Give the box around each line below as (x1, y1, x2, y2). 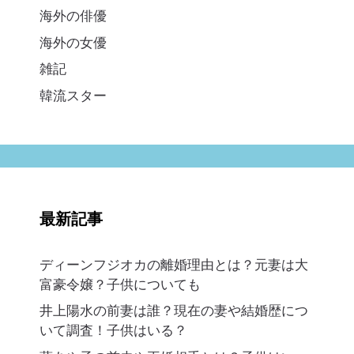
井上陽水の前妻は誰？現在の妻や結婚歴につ (40, 301, 308, 320)
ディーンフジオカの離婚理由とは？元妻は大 (40, 254, 308, 273)
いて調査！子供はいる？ (40, 321, 187, 340)
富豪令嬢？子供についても (40, 274, 201, 293)
